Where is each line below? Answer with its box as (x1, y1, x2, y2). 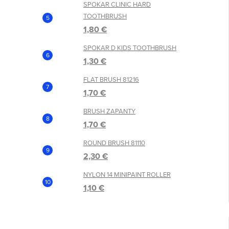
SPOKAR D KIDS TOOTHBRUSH (83, 43, 176, 52)
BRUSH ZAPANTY (83, 106, 135, 116)
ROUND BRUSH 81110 (83, 138, 145, 147)
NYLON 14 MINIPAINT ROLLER (83, 170, 171, 179)
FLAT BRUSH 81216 (83, 75, 139, 84)
